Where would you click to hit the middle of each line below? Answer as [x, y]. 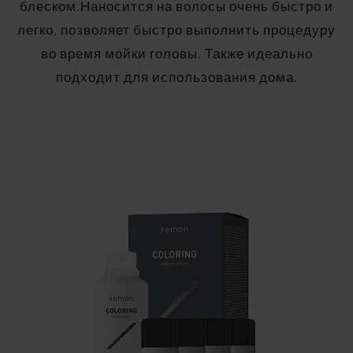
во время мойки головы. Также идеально [176, 54]
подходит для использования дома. [176, 78]
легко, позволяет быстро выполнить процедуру [176, 30]
